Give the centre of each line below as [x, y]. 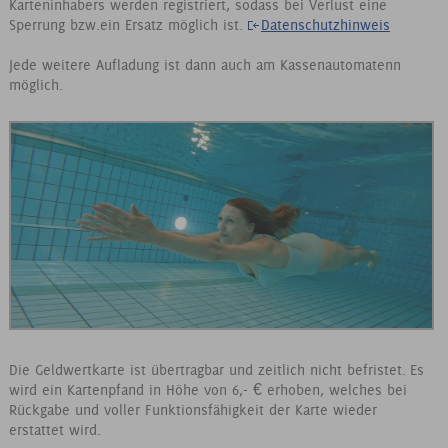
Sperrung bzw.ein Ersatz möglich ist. [128, 24]
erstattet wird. [56, 429]
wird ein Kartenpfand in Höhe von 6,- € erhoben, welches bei [207, 389]
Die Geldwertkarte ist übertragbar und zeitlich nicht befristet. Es [216, 369]
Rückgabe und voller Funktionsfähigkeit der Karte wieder [192, 409]
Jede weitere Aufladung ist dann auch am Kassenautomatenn [204, 64]
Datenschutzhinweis [325, 24]
